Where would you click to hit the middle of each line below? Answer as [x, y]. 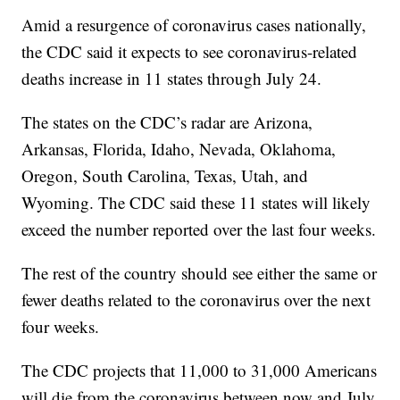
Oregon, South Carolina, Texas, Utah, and [165, 176]
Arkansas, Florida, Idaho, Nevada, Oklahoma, [179, 149]
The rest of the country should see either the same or [200, 273]
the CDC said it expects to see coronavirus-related [190, 52]
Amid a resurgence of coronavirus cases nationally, [194, 25]
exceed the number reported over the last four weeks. [199, 229]
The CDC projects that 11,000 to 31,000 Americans [200, 371]
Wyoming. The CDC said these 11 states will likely [196, 203]
